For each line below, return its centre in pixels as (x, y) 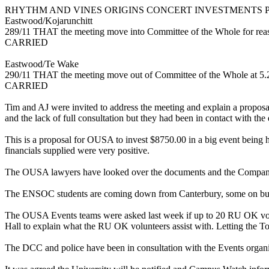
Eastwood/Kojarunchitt (49, 20)
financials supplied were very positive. (77, 150)
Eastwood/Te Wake (42, 64)
